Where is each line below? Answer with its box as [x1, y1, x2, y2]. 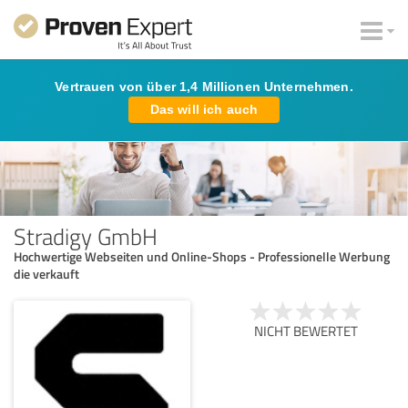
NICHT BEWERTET [254, 321, 358, 341]
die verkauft [14, 264, 79, 282]
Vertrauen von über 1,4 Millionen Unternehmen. [55, 79, 353, 94]
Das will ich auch [149, 102, 259, 117]
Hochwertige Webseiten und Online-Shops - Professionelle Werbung [14, 247, 390, 265]
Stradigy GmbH [14, 219, 158, 251]
